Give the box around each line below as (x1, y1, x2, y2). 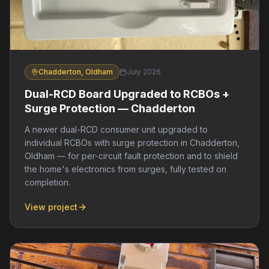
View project (25, 201, 77, 212)
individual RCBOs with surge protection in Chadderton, (25, 137, 240, 148)
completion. (25, 177, 70, 187)
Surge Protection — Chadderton (25, 101, 195, 115)
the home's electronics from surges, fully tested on (25, 163, 226, 174)
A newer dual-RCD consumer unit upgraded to (25, 124, 208, 134)
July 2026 (127, 67, 161, 76)
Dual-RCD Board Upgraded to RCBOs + (25, 87, 229, 100)
